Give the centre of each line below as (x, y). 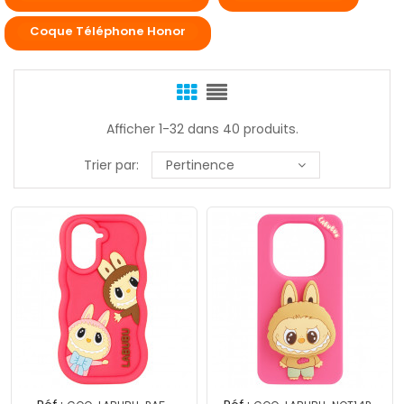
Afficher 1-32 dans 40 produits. (202, 129)
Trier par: (111, 165)
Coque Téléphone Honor (108, 32)
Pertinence (200, 165)
